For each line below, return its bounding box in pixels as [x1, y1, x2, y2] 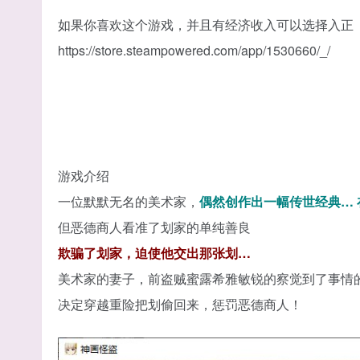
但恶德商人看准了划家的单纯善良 [58, 217, 251, 236]
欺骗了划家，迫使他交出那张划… [58, 243, 251, 262]
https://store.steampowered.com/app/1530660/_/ [58, 40, 330, 59]
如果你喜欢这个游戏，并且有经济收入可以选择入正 [58, 14, 354, 34]
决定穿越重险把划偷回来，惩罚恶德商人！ [58, 294, 302, 313]
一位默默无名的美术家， [58, 191, 199, 211]
